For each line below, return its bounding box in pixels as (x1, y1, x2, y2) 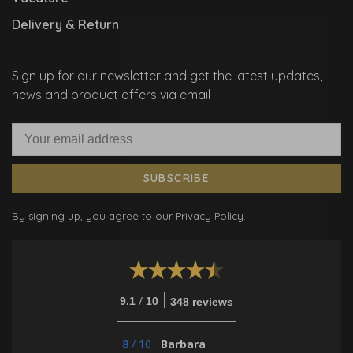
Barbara (161, 336, 206, 351)
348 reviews (170, 295, 233, 308)
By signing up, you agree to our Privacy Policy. (12, 210, 246, 223)
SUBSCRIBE (143, 171, 210, 186)
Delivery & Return (12, 17, 119, 33)
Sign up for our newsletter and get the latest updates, (12, 68, 322, 84)
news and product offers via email (12, 87, 210, 103)
